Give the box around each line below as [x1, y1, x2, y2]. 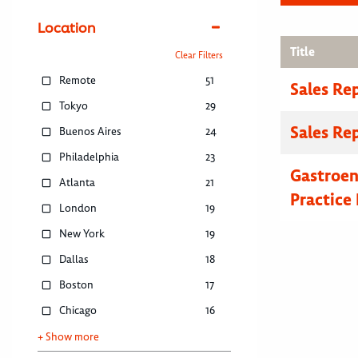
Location [38, 18, 96, 38]
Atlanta [59, 176, 96, 190]
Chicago [59, 304, 97, 318]
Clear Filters [175, 50, 223, 62]
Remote [59, 74, 97, 88]
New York [59, 227, 105, 241]
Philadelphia [59, 150, 120, 165]
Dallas [59, 253, 89, 267]
